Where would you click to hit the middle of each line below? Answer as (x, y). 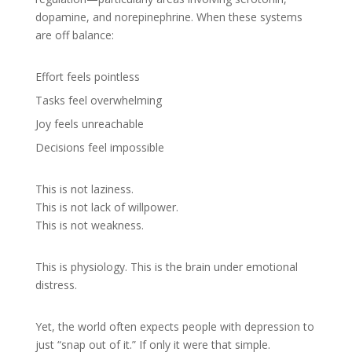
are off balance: (74, 35)
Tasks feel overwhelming (98, 100)
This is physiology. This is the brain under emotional (166, 267)
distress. (56, 285)
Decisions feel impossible (99, 147)
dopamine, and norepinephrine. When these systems (169, 17)
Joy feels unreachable (89, 124)
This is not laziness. (84, 189)
